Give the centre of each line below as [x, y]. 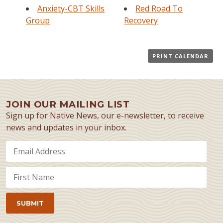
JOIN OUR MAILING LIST [68, 104]
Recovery [141, 20]
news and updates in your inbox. [66, 127]
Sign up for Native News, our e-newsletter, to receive [105, 115]
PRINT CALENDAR [180, 56]
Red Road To [159, 8]
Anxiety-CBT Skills [71, 8]
